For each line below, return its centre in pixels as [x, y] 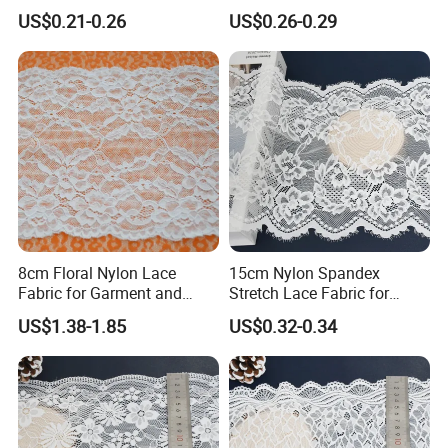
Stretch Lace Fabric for [308, 292]
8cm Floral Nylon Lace [97, 272]
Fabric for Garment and [100, 292]
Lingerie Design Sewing [311, 312]
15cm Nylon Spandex [304, 272]
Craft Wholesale [74, 312]
